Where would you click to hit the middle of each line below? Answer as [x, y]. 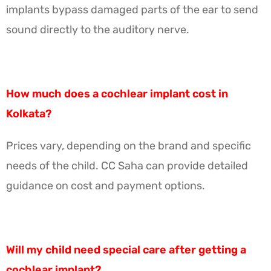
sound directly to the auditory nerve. [98, 29]
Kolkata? [29, 113]
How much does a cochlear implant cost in [117, 93]
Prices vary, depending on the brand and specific [129, 145]
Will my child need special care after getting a [126, 250]
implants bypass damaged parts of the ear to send [132, 9]
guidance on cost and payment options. [106, 185]
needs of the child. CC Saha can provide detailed [127, 165]
